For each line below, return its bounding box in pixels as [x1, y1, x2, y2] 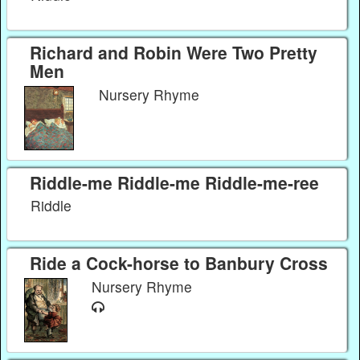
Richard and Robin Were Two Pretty [29, 40, 317, 65]
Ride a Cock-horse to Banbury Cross [29, 251, 328, 276]
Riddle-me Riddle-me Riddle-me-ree [29, 170, 319, 195]
